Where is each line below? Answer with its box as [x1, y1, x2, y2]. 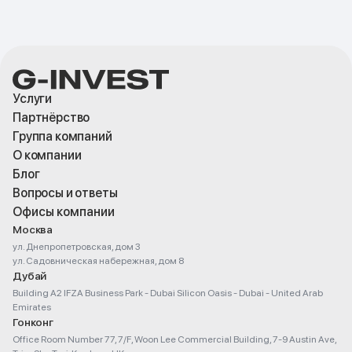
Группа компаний [13, 128, 112, 144]
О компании [13, 147, 82, 163]
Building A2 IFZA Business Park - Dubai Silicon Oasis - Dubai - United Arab [13, 287, 323, 299]
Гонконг [13, 315, 53, 328]
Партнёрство [13, 109, 90, 125]
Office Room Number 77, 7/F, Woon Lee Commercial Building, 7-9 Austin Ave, [13, 333, 336, 345]
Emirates [13, 301, 51, 313]
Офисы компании [13, 203, 115, 219]
